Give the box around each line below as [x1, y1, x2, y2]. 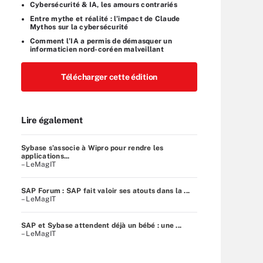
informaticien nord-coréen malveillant [30, 45, 164, 53]
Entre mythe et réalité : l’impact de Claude [30, 14, 180, 23]
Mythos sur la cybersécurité [30, 22, 129, 31]
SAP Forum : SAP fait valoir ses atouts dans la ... [21, 186, 190, 195]
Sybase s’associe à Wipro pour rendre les [21, 143, 164, 152]
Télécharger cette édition [61, 72, 157, 82]
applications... [21, 151, 70, 160]
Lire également [21, 114, 83, 125]
